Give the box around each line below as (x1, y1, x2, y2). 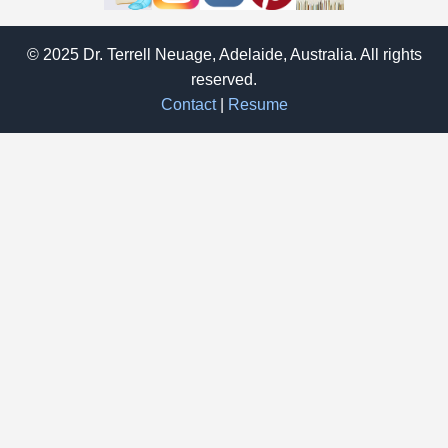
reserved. (191, 70, 257, 88)
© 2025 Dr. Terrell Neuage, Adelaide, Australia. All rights (26, 45, 422, 63)
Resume (227, 95, 288, 113)
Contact (160, 95, 216, 113)
